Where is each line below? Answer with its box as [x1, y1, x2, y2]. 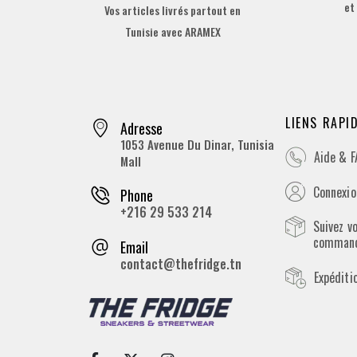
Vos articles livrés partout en [104, 2, 241, 19]
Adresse [120, 117, 163, 139]
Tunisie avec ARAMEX [124, 23, 221, 41]
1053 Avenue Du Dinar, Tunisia [120, 135, 274, 153]
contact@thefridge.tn [120, 253, 241, 273]
